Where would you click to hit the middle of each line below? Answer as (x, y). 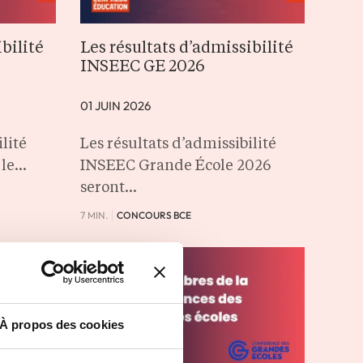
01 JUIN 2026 (115, 105)
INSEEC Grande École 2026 (175, 166)
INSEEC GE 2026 (142, 67)
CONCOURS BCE (154, 215)
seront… (108, 188)
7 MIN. (94, 215)
